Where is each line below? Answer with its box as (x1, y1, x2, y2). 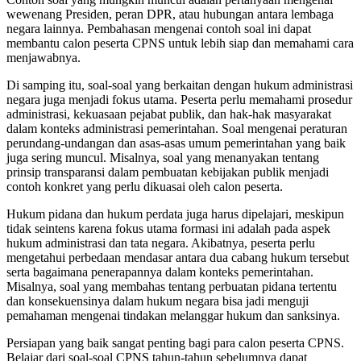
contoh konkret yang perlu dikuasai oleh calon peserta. (6, 179, 283, 193)
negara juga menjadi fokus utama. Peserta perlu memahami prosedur (6, 92, 352, 106)
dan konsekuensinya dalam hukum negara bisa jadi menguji (6, 293, 309, 308)
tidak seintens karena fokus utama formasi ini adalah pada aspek (6, 221, 330, 235)
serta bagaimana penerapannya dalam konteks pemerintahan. (6, 264, 313, 279)
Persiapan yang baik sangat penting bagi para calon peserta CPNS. (6, 335, 344, 350)
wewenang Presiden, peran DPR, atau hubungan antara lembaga (6, 6, 334, 21)
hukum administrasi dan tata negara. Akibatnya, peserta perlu (6, 235, 315, 250)
